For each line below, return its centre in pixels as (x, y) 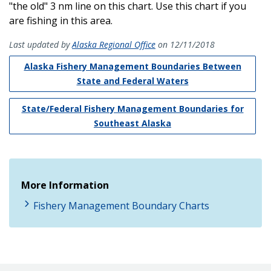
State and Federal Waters (132, 80)
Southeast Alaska (132, 123)
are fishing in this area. (61, 20)
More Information (65, 185)
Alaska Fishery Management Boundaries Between (132, 66)
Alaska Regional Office (114, 44)
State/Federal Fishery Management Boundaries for (132, 108)
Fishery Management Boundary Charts (121, 205)
